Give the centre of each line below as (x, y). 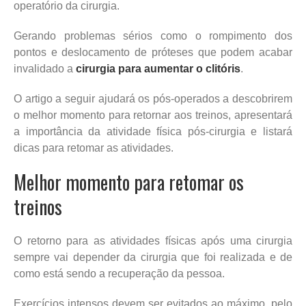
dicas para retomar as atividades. (94, 148)
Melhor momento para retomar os (129, 182)
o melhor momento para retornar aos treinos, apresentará (153, 115)
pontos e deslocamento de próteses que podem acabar (153, 52)
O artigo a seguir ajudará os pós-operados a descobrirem (153, 98)
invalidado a (45, 68)
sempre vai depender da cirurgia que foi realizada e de (153, 257)
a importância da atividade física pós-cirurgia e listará (153, 131)
